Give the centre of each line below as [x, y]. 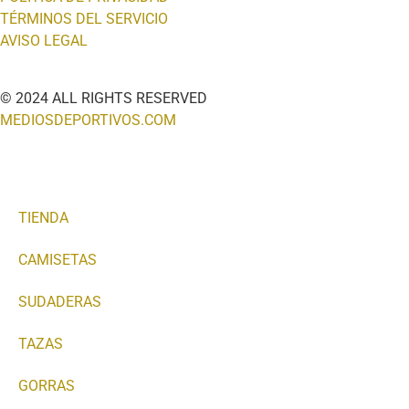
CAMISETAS [58, 259]
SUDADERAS [60, 301]
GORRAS [47, 385]
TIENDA [43, 217]
